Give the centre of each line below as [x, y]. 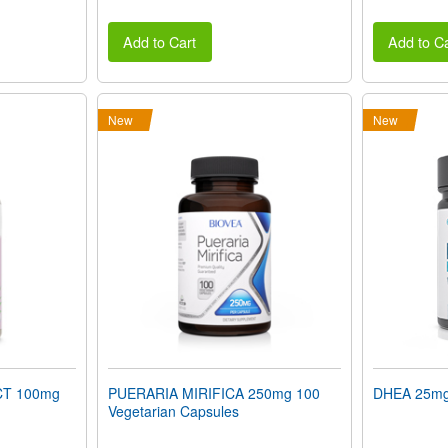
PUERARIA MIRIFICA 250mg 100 [213, 393]
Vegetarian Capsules [173, 411]
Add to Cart [160, 42]
